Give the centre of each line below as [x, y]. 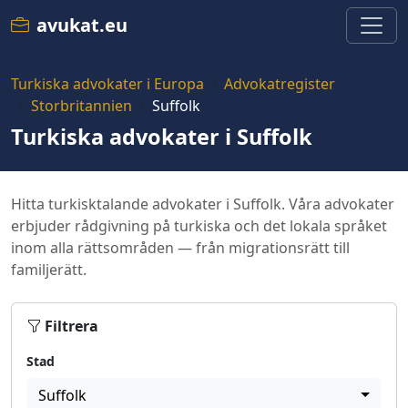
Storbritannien [82, 106]
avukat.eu [82, 25]
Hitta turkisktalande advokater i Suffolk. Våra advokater [203, 204]
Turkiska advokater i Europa [107, 84]
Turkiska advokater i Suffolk [162, 137]
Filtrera [71, 326]
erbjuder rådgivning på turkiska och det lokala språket [199, 226]
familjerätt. [49, 270]
